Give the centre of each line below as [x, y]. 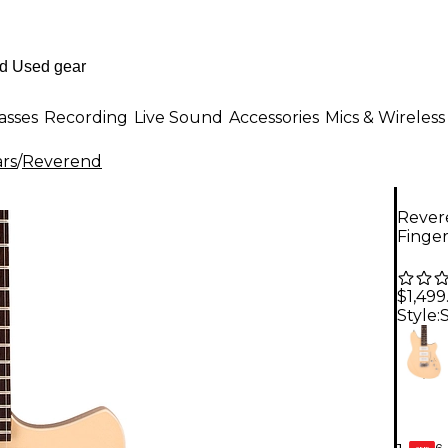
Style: [418, 316]
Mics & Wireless [385, 117]
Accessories [274, 117]
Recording [86, 117]
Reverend [62, 161]
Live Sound [178, 117]
